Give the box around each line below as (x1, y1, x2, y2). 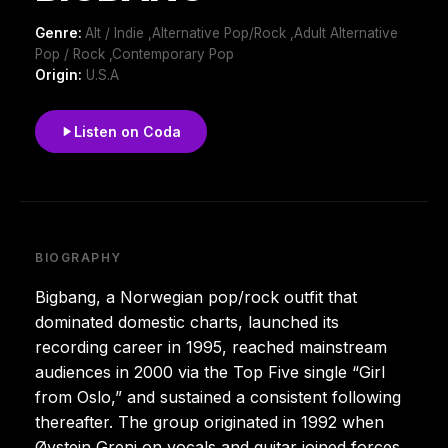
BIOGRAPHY (35, 249, 123, 265)
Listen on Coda (74, 122, 181, 140)
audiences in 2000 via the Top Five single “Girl (35, 361, 385, 382)
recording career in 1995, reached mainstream (35, 336, 387, 357)
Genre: (35, 24, 85, 41)
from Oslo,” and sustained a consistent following (35, 386, 401, 407)
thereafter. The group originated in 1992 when (35, 411, 384, 432)
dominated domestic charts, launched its (35, 311, 339, 332)
